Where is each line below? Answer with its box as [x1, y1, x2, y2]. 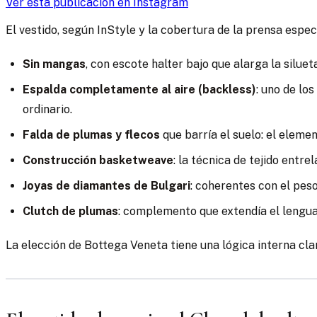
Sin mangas [23, 57, 86, 71]
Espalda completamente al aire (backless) [23, 83, 256, 97]
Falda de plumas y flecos [23, 128, 160, 142]
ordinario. [23, 103, 72, 117]
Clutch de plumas [23, 204, 118, 219]
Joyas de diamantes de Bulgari [23, 179, 190, 193]
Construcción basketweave [23, 154, 173, 168]
